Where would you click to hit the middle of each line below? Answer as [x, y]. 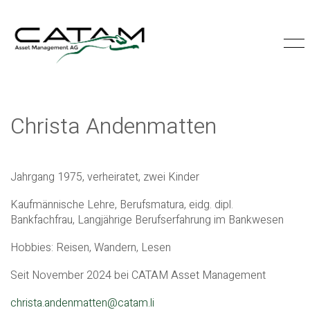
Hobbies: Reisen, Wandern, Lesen [91, 248]
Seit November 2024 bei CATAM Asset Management [138, 275]
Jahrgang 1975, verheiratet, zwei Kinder [105, 177]
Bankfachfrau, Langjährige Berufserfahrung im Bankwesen [147, 220]
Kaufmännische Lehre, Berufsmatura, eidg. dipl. [122, 205]
